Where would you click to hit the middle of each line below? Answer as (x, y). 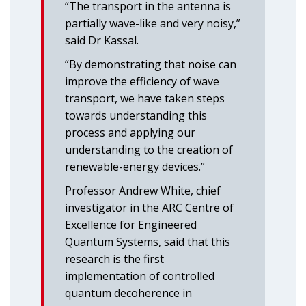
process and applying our (130, 133)
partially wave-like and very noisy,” (153, 23)
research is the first (114, 259)
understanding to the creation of (149, 150)
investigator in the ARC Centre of (149, 208)
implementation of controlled (140, 276)
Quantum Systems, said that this (148, 242)
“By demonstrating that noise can (151, 64)
